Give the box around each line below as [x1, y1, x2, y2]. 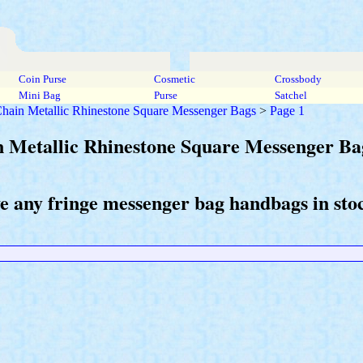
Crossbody [272, 73, 324, 85]
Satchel [272, 89, 310, 101]
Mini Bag [16, 89, 63, 101]
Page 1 [270, 104, 305, 117]
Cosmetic [152, 73, 198, 85]
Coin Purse [16, 73, 69, 85]
